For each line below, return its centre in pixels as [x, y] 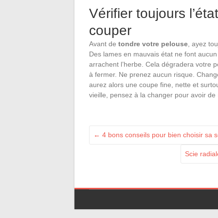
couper [110, 30]
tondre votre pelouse [153, 44]
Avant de [104, 44]
